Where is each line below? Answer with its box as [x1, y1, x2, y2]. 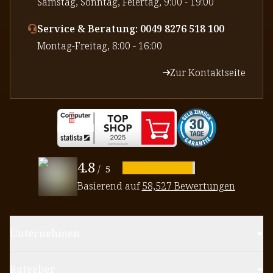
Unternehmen [10, 225, 80, 240]
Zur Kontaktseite [170, 65, 246, 79]
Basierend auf [77, 179, 142, 193]
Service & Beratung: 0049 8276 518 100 [37, 21, 224, 35]
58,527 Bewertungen [141, 179, 235, 193]
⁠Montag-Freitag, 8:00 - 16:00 [37, 38, 162, 52]
